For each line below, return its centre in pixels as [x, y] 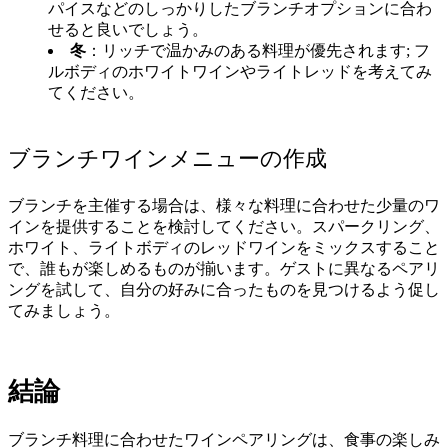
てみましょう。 [64, 310]
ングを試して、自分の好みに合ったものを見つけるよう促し [224, 289]
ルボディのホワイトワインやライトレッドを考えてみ [240, 71]
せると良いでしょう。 [128, 29]
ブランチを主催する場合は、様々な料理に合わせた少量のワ [224, 205]
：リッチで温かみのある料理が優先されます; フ [258, 50]
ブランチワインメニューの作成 [167, 158]
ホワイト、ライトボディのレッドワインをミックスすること [224, 247]
